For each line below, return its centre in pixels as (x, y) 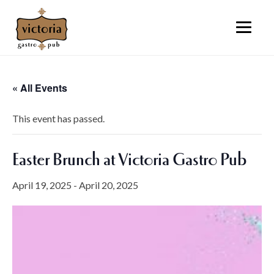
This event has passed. (58, 118)
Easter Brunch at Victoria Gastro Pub (130, 160)
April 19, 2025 (42, 185)
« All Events (40, 88)
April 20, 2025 (109, 185)
